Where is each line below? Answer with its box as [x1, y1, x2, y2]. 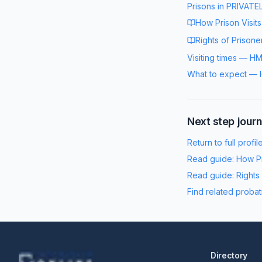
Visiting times [187, 53, 237, 63]
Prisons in [187, 1, 226, 11]
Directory [211, 250, 247, 260]
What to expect [187, 69, 247, 79]
